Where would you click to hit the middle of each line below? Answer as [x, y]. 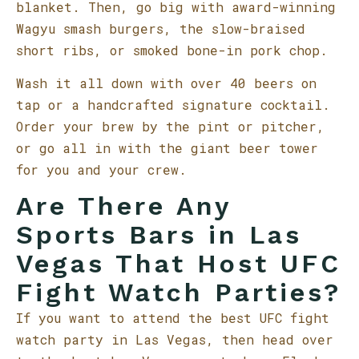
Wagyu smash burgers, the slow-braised [161, 28]
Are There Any [123, 206]
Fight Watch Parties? [179, 292]
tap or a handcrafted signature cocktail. [173, 105]
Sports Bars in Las [159, 235]
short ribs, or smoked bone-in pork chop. [172, 50]
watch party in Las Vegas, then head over [175, 339]
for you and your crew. [101, 169]
